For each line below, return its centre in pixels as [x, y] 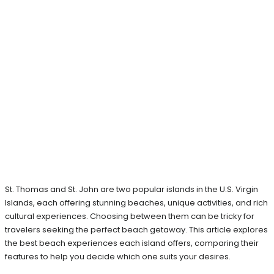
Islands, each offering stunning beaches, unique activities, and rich [136, 202]
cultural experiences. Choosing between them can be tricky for [130, 216]
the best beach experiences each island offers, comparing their [132, 243]
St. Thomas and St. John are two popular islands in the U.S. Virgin [131, 189]
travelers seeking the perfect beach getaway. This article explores [136, 229]
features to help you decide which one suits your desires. [118, 256]
